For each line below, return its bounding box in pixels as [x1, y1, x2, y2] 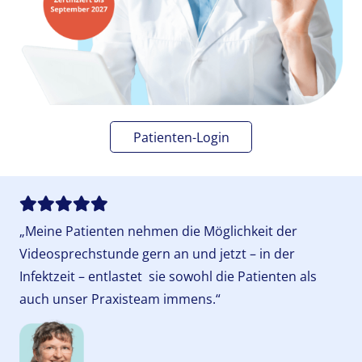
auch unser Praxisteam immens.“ [19, 289, 221, 308]
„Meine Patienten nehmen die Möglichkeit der [19, 221, 297, 240]
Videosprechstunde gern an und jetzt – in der [19, 244, 295, 263]
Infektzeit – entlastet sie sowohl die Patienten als [19, 267, 317, 285]
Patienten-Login [133, 128, 229, 146]
